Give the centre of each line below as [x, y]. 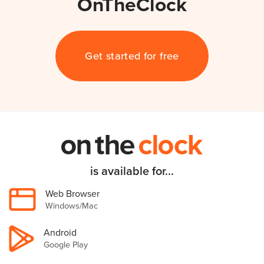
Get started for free [132, 56]
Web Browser [72, 194]
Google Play [66, 245]
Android [60, 233]
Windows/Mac [72, 206]
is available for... [132, 171]
